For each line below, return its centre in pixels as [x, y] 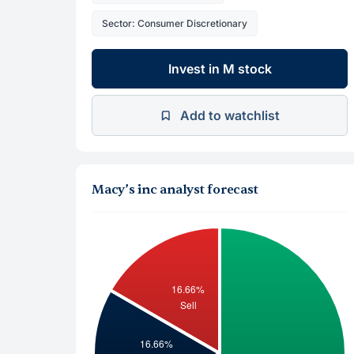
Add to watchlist [230, 115]
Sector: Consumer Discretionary [175, 23]
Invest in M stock [220, 69]
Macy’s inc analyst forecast [175, 190]
